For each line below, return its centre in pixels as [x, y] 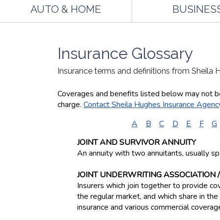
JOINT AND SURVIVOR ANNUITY [137, 142]
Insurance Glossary [125, 53]
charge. [70, 105]
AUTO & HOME [66, 9]
